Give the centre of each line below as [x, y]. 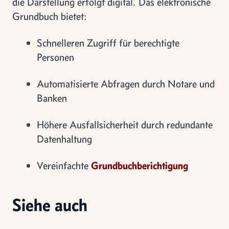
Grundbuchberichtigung [140, 165]
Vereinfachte [64, 165]
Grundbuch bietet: [50, 16]
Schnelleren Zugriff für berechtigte [108, 43]
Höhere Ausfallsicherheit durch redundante [125, 124]
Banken [52, 98]
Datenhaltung [64, 139]
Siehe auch [50, 205]
